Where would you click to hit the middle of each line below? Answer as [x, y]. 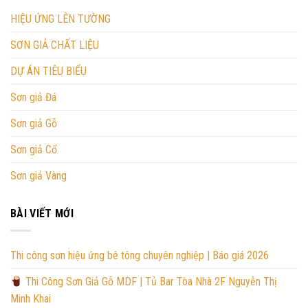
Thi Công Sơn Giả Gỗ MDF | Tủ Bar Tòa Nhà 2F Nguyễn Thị [150, 281]
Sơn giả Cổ [34, 150]
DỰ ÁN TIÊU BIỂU [48, 71]
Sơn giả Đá [33, 98]
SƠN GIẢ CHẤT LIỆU [55, 45]
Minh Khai [31, 298]
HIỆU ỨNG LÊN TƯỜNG [60, 19]
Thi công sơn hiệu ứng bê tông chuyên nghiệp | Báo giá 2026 [140, 255]
